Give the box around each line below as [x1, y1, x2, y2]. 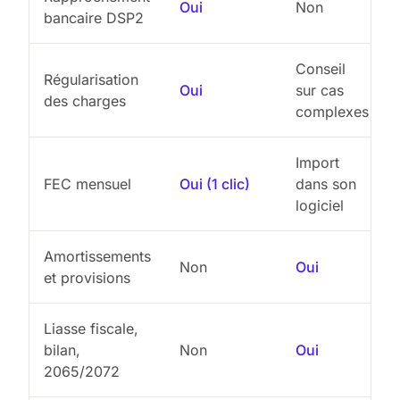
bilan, [44, 340, 80, 359]
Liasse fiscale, [44, 319, 138, 337]
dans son [296, 174, 356, 193]
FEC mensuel [44, 174, 131, 193]
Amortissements [44, 246, 151, 265]
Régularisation [44, 70, 138, 88]
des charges [44, 91, 126, 110]
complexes [296, 102, 369, 121]
